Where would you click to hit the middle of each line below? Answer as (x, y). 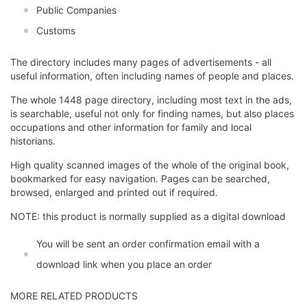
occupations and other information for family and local (131, 127)
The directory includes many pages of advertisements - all (141, 62)
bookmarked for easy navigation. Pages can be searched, (140, 179)
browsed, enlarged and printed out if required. (114, 193)
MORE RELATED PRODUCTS (74, 296)
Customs (56, 31)
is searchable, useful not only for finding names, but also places (152, 114)
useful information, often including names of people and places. (152, 76)
